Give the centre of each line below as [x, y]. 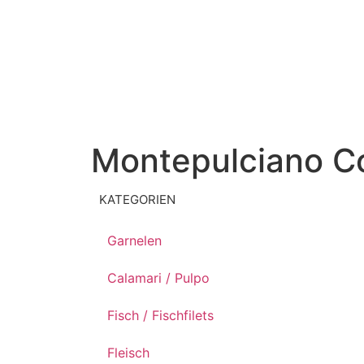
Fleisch [128, 353]
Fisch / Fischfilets [160, 315]
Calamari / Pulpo [158, 278]
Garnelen [134, 240]
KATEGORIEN [137, 199]
